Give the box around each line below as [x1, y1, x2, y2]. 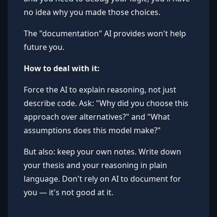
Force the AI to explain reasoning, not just [24, 84, 176, 95]
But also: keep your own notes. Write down [24, 146, 181, 157]
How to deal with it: [24, 63, 100, 74]
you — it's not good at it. [24, 187, 113, 198]
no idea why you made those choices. [24, 7, 160, 17]
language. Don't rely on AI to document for [24, 173, 181, 184]
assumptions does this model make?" [24, 125, 161, 136]
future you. [24, 42, 64, 52]
